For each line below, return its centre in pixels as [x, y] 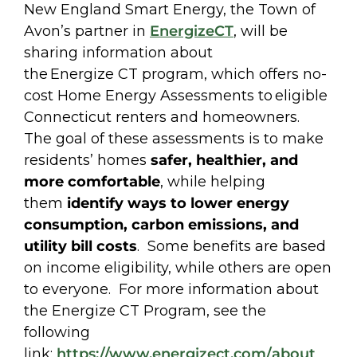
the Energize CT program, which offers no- [175, 74]
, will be [261, 31]
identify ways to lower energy [176, 203]
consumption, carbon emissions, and [161, 224]
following [57, 332]
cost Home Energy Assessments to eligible [176, 95]
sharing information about [118, 52]
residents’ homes [87, 160]
